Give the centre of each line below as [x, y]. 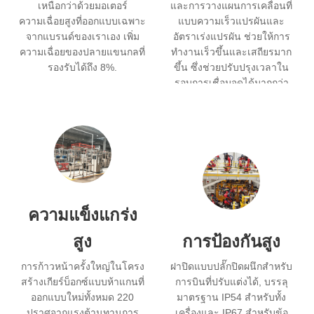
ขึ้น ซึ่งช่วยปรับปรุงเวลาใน [232, 67]
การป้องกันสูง [232, 241]
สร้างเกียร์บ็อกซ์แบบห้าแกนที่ [82, 281]
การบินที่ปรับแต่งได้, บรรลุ [231, 281]
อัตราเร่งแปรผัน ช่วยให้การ [231, 36]
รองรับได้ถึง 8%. [83, 67]
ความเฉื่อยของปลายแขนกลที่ [83, 52]
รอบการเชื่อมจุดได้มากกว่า [231, 82]
